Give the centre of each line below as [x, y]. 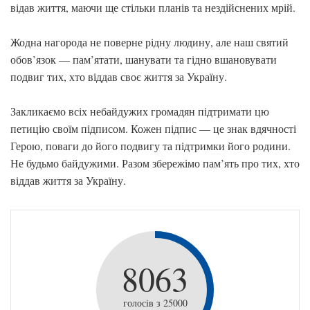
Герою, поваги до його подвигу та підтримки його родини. [151, 146]
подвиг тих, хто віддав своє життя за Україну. [119, 76]
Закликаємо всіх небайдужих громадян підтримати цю [140, 111]
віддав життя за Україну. [68, 180]
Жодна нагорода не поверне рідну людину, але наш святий [149, 42]
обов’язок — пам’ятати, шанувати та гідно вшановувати [144, 59]
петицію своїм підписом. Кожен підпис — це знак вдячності [153, 128]
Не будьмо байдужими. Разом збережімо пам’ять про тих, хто [155, 163]
